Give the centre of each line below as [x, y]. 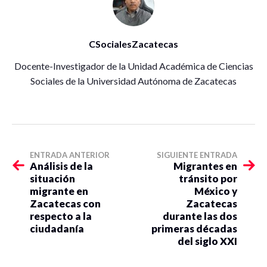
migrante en [59, 191]
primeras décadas [194, 228]
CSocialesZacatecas [133, 44]
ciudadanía [57, 228]
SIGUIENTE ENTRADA [197, 155]
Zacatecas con [65, 203]
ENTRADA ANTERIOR [70, 155]
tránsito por [208, 178]
